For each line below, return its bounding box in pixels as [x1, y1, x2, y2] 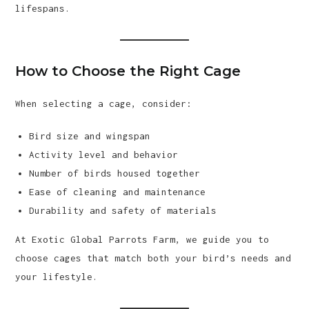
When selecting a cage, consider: [15, 98, 192, 109]
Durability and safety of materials [29, 205, 217, 216]
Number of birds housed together [29, 168, 201, 179]
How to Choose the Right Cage [15, 63, 241, 79]
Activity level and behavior [29, 149, 179, 160]
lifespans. [15, 3, 71, 14]
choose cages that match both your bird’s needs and [15, 252, 292, 263]
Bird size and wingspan [29, 130, 151, 141]
